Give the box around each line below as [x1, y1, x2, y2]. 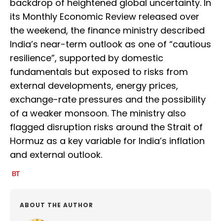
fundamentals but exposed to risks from [10, 66, 188, 78]
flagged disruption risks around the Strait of [10, 121, 203, 134]
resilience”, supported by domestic [10, 52, 163, 65]
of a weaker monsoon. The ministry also [10, 107, 186, 120]
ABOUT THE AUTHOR [20, 201, 93, 210]
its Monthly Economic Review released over [10, 10, 199, 23]
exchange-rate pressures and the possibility [10, 93, 206, 106]
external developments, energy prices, [10, 79, 178, 92]
